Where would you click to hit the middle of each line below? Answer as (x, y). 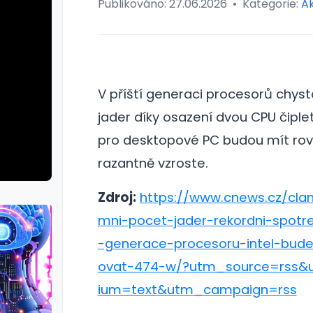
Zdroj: (117, 197)
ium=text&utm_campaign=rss (197, 290)
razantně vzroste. (153, 163)
